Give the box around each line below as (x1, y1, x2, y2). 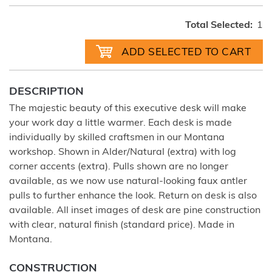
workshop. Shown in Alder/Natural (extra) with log (9, 147, 236, 157)
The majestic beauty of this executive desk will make (9, 103, 246, 114)
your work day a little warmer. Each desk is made (9, 118, 232, 128)
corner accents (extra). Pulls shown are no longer (9, 161, 228, 172)
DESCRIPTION (9, 86, 84, 98)
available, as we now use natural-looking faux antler (9, 176, 247, 186)
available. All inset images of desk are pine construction (9, 205, 260, 216)
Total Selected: (185, 20, 253, 30)
